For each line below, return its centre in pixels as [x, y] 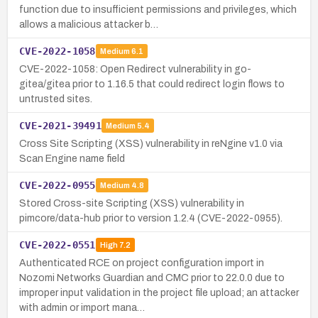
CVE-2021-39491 [60, 125]
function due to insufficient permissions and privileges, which [158, 9]
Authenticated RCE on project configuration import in [142, 263]
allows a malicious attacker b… [89, 24]
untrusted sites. [56, 99]
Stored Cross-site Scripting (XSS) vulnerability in [132, 203]
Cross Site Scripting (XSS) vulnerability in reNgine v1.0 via [151, 143]
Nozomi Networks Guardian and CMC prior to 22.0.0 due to [152, 278]
